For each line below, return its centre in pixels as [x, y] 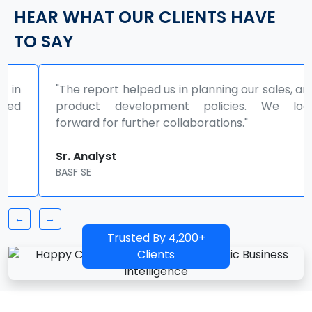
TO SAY [44, 41]
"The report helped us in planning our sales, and [156, 89]
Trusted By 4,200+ [156, 238]
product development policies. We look [156, 106]
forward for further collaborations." [122, 123]
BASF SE [44, 172]
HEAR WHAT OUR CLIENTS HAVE [145, 17]
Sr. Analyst [56, 156]
